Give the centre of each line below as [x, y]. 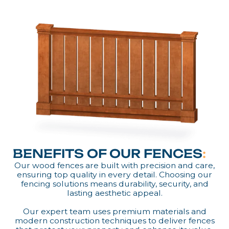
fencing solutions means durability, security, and [114, 184]
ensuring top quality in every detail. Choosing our [114, 175]
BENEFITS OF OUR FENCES [108, 154]
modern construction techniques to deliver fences [114, 221]
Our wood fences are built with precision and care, [114, 165]
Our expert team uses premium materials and [114, 211]
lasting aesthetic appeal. [114, 193]
